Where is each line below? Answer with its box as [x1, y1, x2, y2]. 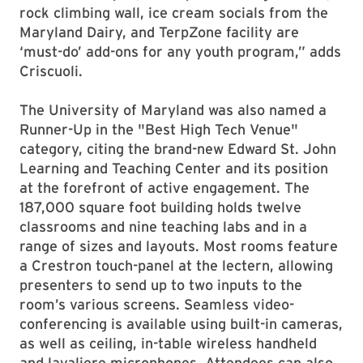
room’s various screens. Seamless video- [19, 296, 294, 313]
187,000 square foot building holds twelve [19, 199, 301, 216]
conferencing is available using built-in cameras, [19, 315, 343, 332]
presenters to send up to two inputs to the [19, 276, 302, 293]
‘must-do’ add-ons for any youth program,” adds [19, 43, 341, 60]
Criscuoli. [19, 62, 83, 79]
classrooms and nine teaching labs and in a [19, 218, 307, 235]
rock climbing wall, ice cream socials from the [19, 4, 328, 21]
